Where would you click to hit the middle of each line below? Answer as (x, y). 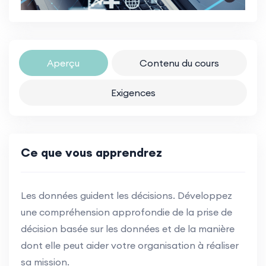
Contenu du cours (179, 63)
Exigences (133, 92)
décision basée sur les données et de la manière (128, 228)
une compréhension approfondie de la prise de (126, 212)
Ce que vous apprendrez (91, 152)
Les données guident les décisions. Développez (126, 195)
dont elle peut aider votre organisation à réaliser (130, 245)
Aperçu (64, 63)
